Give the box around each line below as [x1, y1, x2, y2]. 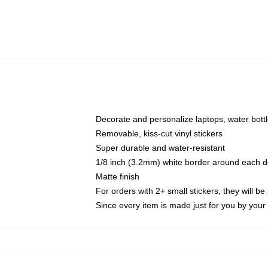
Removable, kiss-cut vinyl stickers [96, 129, 223, 138]
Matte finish [96, 172, 139, 181]
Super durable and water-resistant [96, 143, 225, 153]
